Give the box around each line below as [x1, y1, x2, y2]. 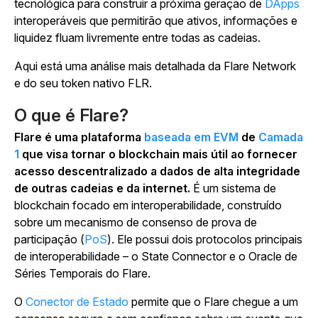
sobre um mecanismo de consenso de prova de [14, 215, 257, 229]
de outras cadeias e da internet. [14, 181, 193, 195]
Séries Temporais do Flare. [14, 266, 150, 280]
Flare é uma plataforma [14, 130, 144, 144]
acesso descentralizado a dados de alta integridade [14, 164, 300, 178]
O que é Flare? [14, 105, 128, 126]
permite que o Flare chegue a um [128, 295, 298, 309]
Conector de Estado [26, 295, 128, 309]
